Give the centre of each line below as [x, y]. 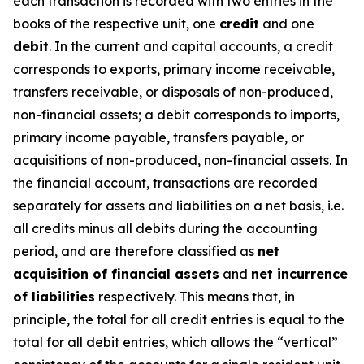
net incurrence [299, 274]
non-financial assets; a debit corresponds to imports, [176, 115]
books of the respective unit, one [116, 24]
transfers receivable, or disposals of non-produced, [173, 92]
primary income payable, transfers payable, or [158, 137]
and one [287, 24]
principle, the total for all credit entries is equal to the [179, 319]
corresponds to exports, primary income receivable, [174, 69]
